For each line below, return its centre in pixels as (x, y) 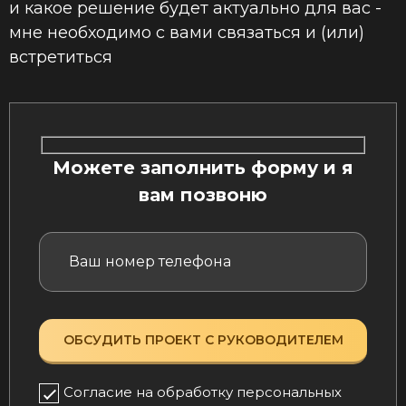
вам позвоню (203, 194)
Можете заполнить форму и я (203, 167)
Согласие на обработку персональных (203, 391)
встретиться (61, 58)
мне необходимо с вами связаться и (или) (187, 33)
